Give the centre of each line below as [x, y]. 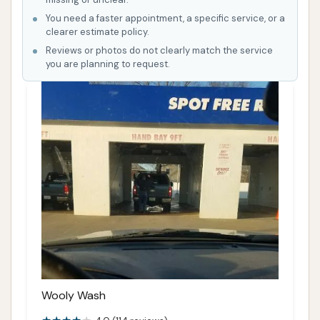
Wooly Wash [74, 295]
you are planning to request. [108, 64]
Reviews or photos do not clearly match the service [159, 50]
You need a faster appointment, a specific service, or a [165, 18]
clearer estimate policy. [97, 32]
